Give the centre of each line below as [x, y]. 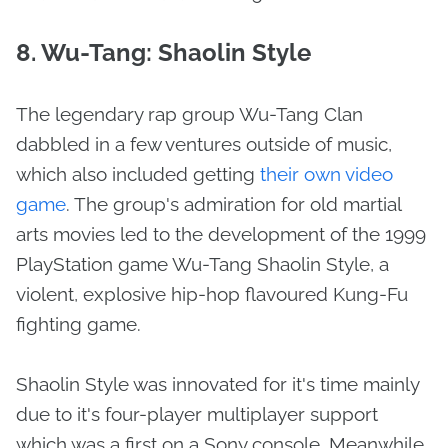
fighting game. [78, 324]
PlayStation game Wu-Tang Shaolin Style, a [202, 264]
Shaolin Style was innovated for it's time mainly [217, 384]
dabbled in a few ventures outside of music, [204, 144]
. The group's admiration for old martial [233, 204]
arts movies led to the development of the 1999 [221, 234]
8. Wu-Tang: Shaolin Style [163, 52]
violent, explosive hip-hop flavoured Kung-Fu [212, 294]
